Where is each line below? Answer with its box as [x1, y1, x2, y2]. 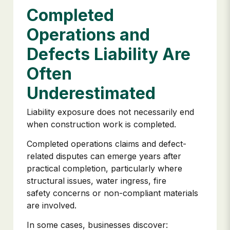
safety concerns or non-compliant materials [27, 188, 198, 199]
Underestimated [27, 83, 156, 103]
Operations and [27, 24, 150, 45]
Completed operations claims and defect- [27, 139, 186, 149]
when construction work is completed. [27, 119, 176, 129]
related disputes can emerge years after [27, 151, 181, 162]
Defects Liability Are [27, 44, 190, 64]
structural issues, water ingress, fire [27, 176, 166, 186]
